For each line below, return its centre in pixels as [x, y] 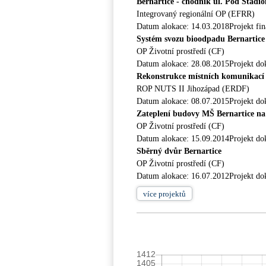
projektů [171, 194]
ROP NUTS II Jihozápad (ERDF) [193, 89]
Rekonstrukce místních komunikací [200, 76]
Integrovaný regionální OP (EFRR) [196, 14]
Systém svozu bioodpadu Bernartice [201, 39]
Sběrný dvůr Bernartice [179, 151]
